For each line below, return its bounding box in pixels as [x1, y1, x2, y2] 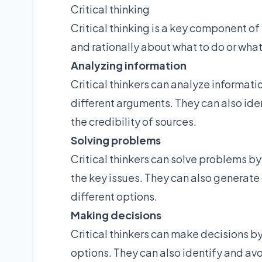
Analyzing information [71, 58, 187, 72]
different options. [71, 189, 157, 203]
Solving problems [71, 133, 161, 147]
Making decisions [71, 208, 161, 222]
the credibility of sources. [71, 114, 196, 128]
